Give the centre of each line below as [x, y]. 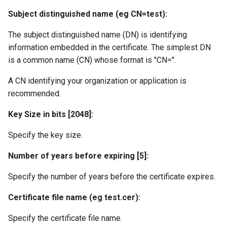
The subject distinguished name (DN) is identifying [98, 35]
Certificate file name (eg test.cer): [74, 197]
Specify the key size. [45, 135]
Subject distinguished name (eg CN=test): [88, 14]
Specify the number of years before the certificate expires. [112, 177]
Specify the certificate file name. [65, 218]
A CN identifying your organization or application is [97, 81]
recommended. [34, 93]
